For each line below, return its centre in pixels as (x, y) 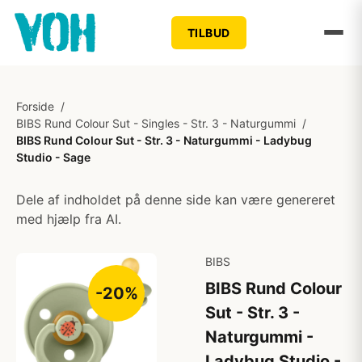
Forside (35, 106)
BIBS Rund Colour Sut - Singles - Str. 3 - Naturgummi (156, 123)
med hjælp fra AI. (69, 219)
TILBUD (208, 32)
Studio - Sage (53, 157)
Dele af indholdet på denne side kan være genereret (176, 200)
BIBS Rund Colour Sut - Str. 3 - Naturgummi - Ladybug (164, 140)
